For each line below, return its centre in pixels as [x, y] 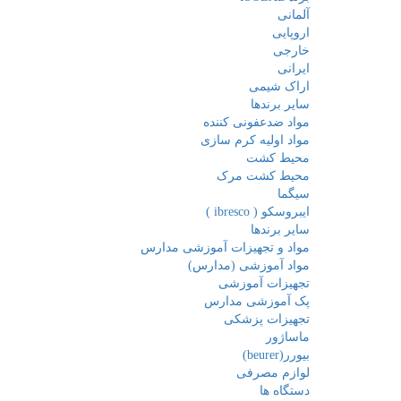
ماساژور [288, 337]
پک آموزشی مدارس [257, 301]
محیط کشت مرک [263, 176]
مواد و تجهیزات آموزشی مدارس [225, 247]
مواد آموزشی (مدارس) [249, 265]
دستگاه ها [285, 391]
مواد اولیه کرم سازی [255, 140]
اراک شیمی [279, 86]
